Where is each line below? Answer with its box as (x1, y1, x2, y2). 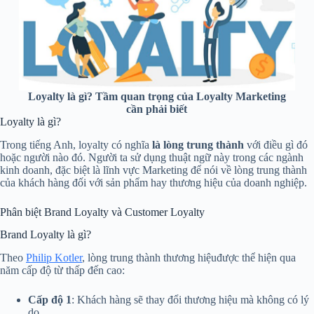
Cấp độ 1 (28, 294, 71, 306)
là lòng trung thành (152, 138, 244, 151)
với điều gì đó (244, 138, 308, 151)
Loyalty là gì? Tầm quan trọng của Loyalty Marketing (27, 90, 286, 102)
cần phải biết (126, 102, 188, 115)
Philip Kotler (26, 252, 82, 264)
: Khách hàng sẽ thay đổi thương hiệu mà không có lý (71, 294, 309, 306)
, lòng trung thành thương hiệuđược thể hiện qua (82, 252, 296, 264)
